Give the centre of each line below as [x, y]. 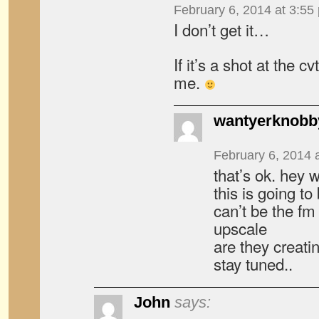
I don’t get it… [221, 29]
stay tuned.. [253, 263]
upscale [240, 228]
